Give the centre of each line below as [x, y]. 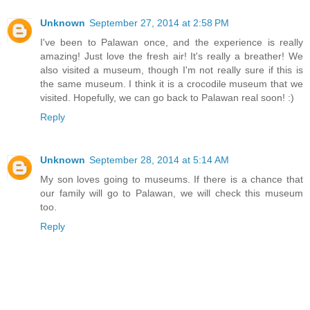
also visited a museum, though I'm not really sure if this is [172, 70]
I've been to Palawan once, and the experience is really [172, 42]
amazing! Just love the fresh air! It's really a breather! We [172, 56]
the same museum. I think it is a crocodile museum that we [172, 83]
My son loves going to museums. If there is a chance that [172, 179]
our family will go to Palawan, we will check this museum [172, 193]
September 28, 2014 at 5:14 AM [159, 159]
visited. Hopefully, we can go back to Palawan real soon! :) [167, 97]
